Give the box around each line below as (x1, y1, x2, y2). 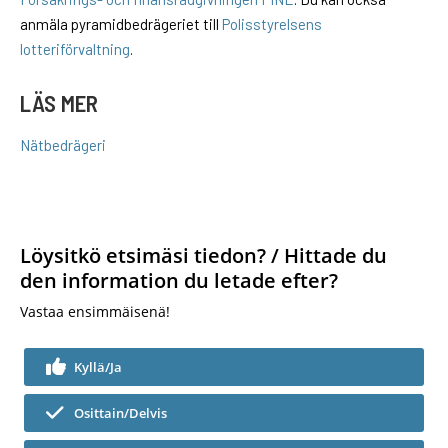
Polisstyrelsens (222, 15, 322, 34)
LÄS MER (20, 89, 98, 118)
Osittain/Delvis (74, 404, 167, 423)
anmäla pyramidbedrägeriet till (20, 15, 222, 34)
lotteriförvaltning (20, 40, 130, 59)
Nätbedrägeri (20, 136, 106, 155)
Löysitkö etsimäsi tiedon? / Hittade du (20, 242, 387, 270)
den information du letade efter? (20, 267, 338, 295)
